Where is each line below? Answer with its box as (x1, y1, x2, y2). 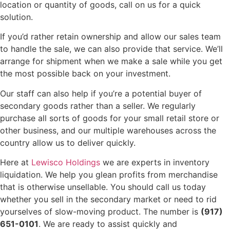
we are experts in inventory (100, 157, 209, 167)
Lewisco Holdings (31, 157, 100, 167)
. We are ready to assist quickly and (39, 218, 177, 229)
